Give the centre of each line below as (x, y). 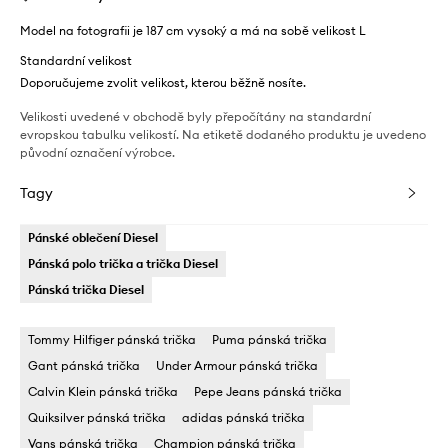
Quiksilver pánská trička (97, 417)
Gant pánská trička (84, 365)
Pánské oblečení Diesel (93, 237)
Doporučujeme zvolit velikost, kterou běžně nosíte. (163, 82)
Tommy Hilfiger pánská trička (112, 339)
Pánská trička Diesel (86, 289)
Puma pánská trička (269, 339)
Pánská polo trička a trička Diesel (123, 263)
